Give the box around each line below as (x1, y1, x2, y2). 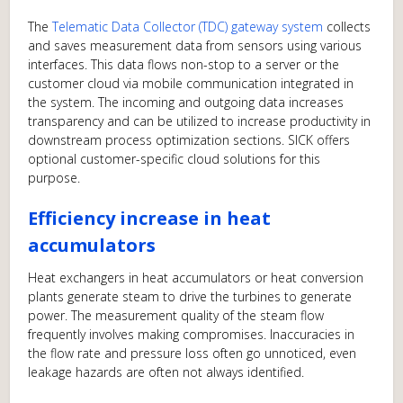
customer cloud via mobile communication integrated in (28, 75, 354, 93)
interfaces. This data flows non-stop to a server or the (28, 56, 340, 74)
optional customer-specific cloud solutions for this (28, 150, 321, 168)
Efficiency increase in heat (28, 206, 272, 231)
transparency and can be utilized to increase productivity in (28, 112, 372, 130)
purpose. (28, 169, 81, 187)
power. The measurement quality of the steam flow (28, 307, 325, 325)
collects (323, 18, 372, 36)
